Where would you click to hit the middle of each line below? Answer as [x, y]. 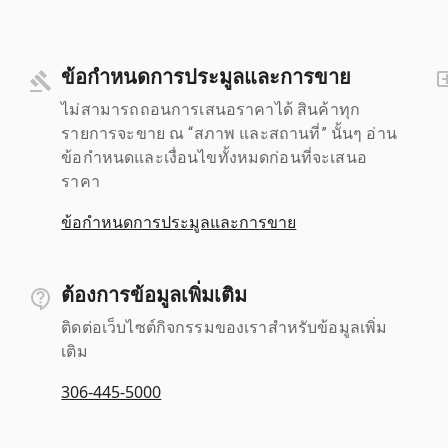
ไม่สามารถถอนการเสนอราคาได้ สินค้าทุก [210, 109]
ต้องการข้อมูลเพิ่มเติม [154, 294]
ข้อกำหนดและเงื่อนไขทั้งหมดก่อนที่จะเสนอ [214, 157]
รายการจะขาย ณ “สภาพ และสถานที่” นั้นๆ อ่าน [229, 133]
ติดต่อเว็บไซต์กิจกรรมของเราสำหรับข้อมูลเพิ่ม [224, 327]
